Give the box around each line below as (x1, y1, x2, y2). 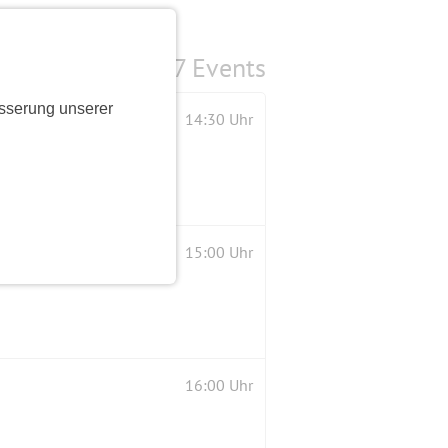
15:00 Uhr (185, 242, 253, 263)
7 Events (173, 51, 266, 85)
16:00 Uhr (185, 375, 253, 396)
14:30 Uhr (185, 109, 253, 130)
